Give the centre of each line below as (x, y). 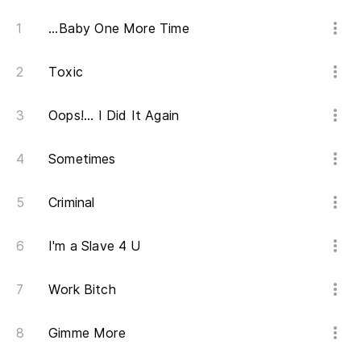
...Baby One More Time (119, 29)
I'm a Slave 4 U (95, 246)
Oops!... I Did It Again (114, 116)
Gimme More (87, 333)
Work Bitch (82, 290)
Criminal (72, 203)
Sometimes (82, 159)
